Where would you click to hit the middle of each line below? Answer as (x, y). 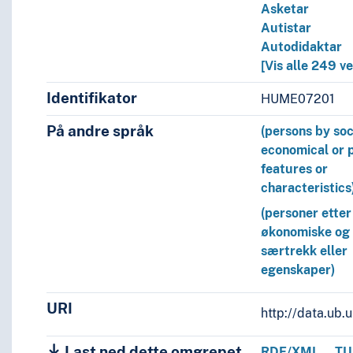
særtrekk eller (305, 251)
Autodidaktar (302, 47)
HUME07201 (298, 98)
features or (295, 169)
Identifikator (91, 98)
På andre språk (100, 131)
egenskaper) (298, 270)
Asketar (285, 9)
